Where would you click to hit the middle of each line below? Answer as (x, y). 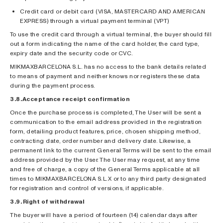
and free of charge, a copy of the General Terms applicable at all (105, 169)
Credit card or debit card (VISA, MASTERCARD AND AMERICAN (112, 11)
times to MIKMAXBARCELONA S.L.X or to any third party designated (108, 178)
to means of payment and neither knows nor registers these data (105, 76)
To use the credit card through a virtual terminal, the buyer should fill (111, 34)
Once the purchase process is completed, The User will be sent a (106, 112)
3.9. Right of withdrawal (47, 201)
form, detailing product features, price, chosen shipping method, (105, 131)
